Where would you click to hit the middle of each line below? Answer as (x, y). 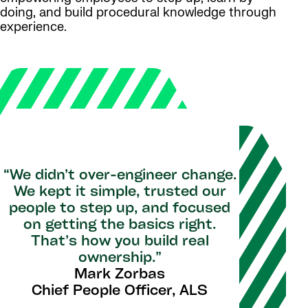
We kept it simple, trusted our (120, 193)
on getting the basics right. (120, 226)
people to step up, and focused (120, 209)
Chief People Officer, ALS (120, 292)
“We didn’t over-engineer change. (120, 176)
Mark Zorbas (120, 275)
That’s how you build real (120, 242)
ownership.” (120, 259)
